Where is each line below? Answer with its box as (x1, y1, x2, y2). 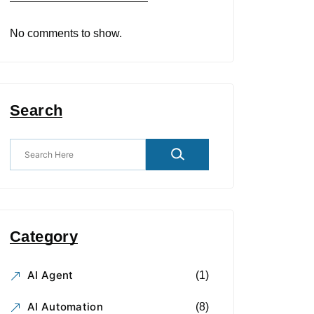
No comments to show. (10, 27, 122, 39)
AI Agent (27, 268, 74, 282)
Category (10, 227, 78, 245)
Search (10, 101, 63, 119)
